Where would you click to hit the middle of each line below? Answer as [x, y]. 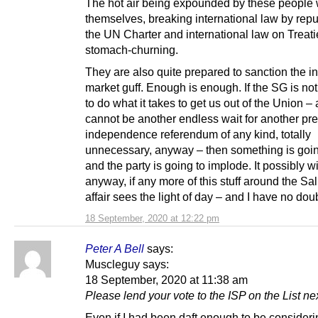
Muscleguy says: [127, 264]
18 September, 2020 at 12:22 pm [152, 218]
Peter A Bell [115, 248]
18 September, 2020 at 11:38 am [166, 279]
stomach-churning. [132, 49]
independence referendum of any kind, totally [198, 134]
